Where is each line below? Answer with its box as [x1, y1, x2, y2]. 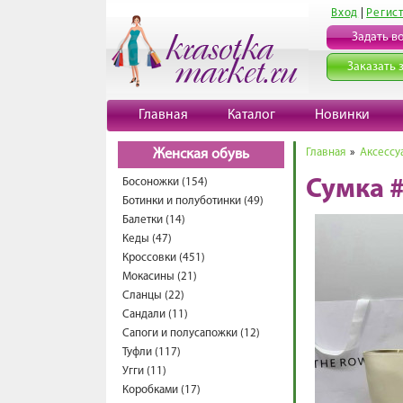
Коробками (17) [122, 384, 201, 396]
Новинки [315, 108, 370, 122]
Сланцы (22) [122, 290, 184, 301]
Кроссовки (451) [122, 252, 205, 264]
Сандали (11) [122, 309, 188, 320]
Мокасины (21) [122, 271, 197, 282]
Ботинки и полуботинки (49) [122, 195, 264, 207]
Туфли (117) [122, 346, 181, 358]
